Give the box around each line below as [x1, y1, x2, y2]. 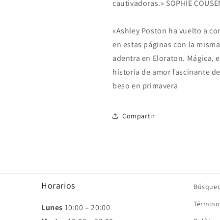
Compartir [122, 111, 155, 120]
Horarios [41, 180, 75, 191]
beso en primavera [112, 81, 178, 91]
